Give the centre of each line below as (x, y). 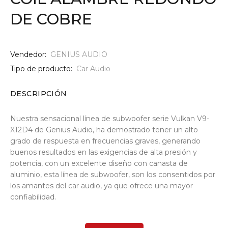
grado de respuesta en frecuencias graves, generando (105, 141)
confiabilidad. (33, 197)
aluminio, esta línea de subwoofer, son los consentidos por (113, 175)
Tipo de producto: (41, 69)
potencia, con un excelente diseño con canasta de (99, 163)
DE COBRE (51, 19)
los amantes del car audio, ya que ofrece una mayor (102, 186)
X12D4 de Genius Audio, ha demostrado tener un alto (104, 130)
